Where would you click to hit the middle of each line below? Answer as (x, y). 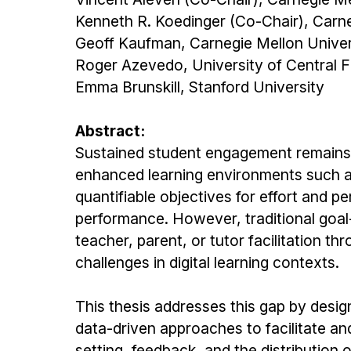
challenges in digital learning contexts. (207, 262)
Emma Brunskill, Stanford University (200, 87)
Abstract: (110, 131)
